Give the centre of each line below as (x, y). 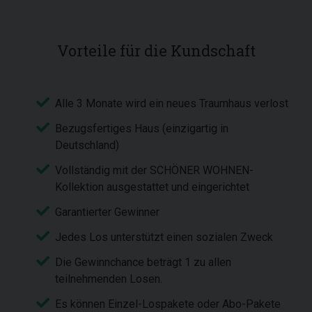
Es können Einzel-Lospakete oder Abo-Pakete (168, 304)
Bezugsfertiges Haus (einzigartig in (142, 128)
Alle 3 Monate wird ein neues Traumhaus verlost (172, 103)
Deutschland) (87, 145)
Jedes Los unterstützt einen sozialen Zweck (165, 237)
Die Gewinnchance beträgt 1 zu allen (143, 262)
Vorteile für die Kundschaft (156, 50)
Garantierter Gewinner (107, 212)
